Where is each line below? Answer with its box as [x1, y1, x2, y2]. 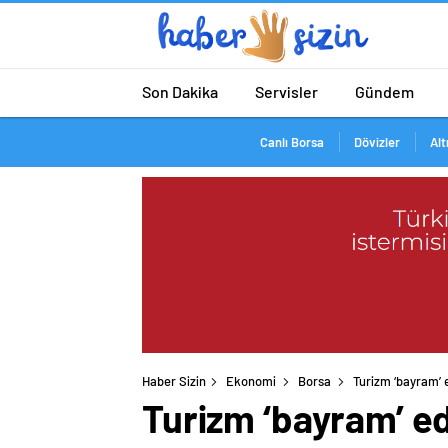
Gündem [355, 81, 414, 101]
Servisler [255, 81, 318, 101]
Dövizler [353, 134, 400, 150]
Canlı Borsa [259, 134, 324, 150]
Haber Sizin [142, 373, 206, 390]
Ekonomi [226, 373, 276, 390]
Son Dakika [142, 81, 218, 101]
